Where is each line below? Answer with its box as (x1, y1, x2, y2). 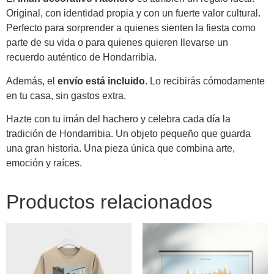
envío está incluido (57, 75, 145, 86)
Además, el (6, 75, 57, 86)
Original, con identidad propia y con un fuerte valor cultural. (6, 8, 261, 19)
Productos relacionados (6, 191, 212, 213)
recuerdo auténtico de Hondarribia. (6, 52, 157, 63)
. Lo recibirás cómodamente (145, 75, 265, 86)
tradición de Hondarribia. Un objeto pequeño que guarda (6, 128, 251, 139)
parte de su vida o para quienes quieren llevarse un (6, 37, 228, 48)
